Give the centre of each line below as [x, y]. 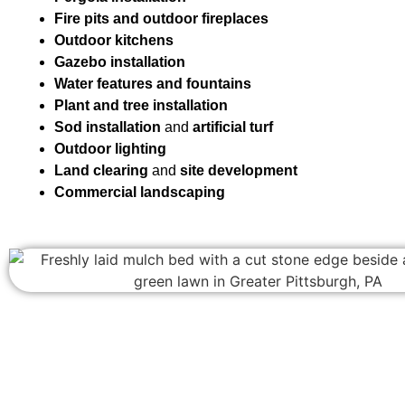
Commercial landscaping [140, 193]
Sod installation [108, 127]
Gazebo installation [120, 62]
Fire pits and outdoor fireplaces [161, 19]
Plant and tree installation [141, 106]
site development [239, 171]
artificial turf [233, 127]
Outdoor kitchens [114, 41]
